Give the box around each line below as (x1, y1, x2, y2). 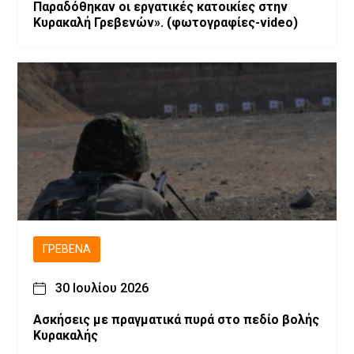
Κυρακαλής (33, 328, 98, 344)
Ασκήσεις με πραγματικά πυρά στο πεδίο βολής (33, 312, 319, 328)
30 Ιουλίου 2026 (55, 281, 149, 296)
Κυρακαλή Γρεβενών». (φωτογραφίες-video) (33, 15, 298, 31)
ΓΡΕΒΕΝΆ (43, 243, 91, 257)
